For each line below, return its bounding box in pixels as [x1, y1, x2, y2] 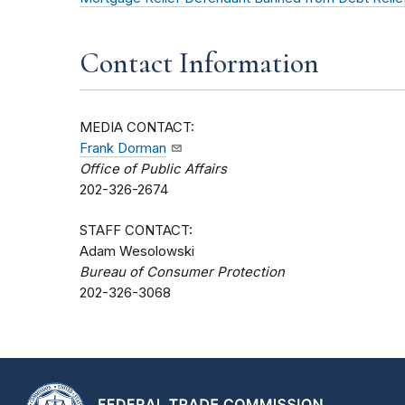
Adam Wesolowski [80, 243, 194, 260]
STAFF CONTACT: [80, 222, 193, 240]
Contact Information [80, 45, 319, 81]
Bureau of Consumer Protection [80, 264, 285, 281]
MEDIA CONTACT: [80, 119, 194, 137]
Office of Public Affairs [80, 161, 227, 178]
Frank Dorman [80, 140, 166, 157]
